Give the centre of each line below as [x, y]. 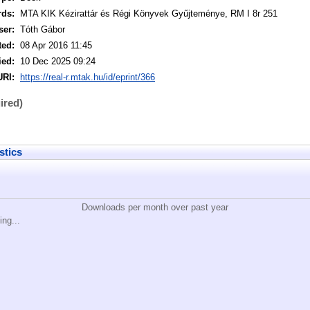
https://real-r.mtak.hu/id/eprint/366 [88, 77]
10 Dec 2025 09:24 [58, 62]
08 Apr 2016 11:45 [56, 46]
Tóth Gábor [43, 30]
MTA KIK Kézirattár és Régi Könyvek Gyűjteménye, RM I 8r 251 [149, 14]
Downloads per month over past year [155, 208]
